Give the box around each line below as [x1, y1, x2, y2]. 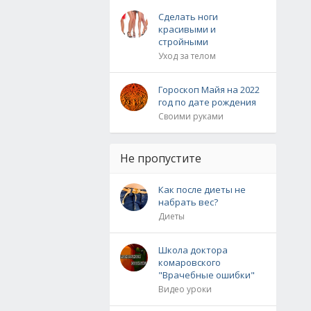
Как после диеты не [158, 183, 246, 196]
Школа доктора [158, 244, 228, 256]
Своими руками [158, 110, 224, 122]
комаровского [158, 256, 221, 269]
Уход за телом [158, 50, 216, 62]
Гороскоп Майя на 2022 [158, 83, 260, 96]
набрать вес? [158, 196, 218, 208]
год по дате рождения [158, 96, 256, 108]
